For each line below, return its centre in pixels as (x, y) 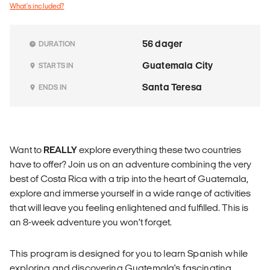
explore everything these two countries (159, 149)
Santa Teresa (172, 87)
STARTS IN (56, 65)
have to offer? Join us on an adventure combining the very (130, 164)
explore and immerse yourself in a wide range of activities (130, 193)
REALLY (60, 149)
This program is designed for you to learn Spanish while (129, 253)
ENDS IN (53, 87)
